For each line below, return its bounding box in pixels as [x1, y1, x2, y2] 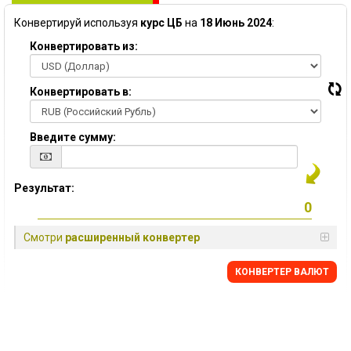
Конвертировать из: [30, 40, 138, 52]
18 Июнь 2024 [200, 16, 272, 29]
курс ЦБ [140, 16, 183, 29]
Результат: [14, 182, 74, 194]
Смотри [24, 231, 65, 244]
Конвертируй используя [14, 16, 140, 29]
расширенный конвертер [65, 231, 200, 244]
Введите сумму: [30, 131, 116, 143]
